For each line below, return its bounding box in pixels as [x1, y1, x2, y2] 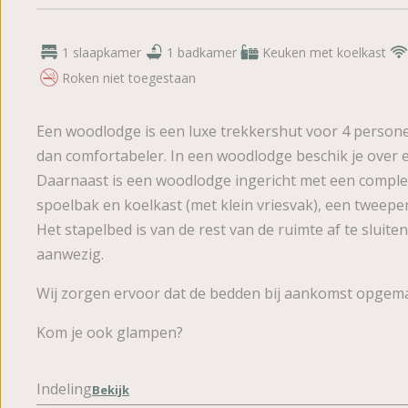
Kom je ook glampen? [36, 322, 187, 342]
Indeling [36, 379, 92, 400]
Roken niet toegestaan [62, 68, 196, 87]
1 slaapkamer [62, 43, 141, 61]
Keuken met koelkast [262, 43, 386, 61]
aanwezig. [36, 244, 104, 264]
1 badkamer [167, 43, 237, 61]
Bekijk [92, 382, 129, 399]
